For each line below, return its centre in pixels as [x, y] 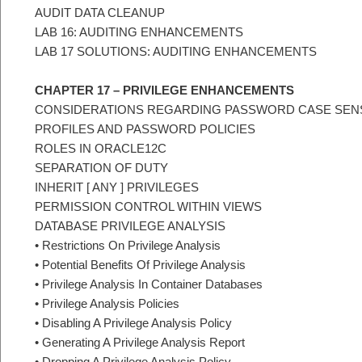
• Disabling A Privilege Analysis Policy [133, 323]
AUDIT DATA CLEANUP [100, 12]
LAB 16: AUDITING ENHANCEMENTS [139, 32]
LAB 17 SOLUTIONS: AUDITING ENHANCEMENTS [176, 51]
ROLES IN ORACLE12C [101, 149]
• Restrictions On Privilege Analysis [128, 246]
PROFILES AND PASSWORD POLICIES [145, 129]
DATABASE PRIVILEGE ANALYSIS [130, 226]
